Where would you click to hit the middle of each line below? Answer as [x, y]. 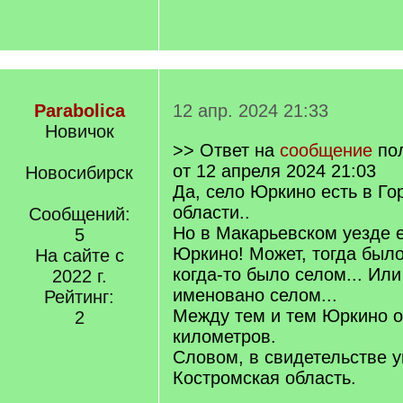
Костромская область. [264, 378]
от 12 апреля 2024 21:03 [274, 171]
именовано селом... [255, 295]
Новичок [79, 131]
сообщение [326, 150]
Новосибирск [79, 173]
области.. [211, 212]
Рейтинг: [79, 297]
